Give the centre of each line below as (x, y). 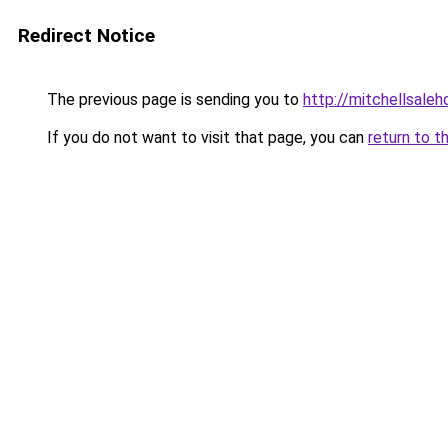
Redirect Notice (86, 35)
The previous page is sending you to (173, 99)
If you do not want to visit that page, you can (205, 137)
